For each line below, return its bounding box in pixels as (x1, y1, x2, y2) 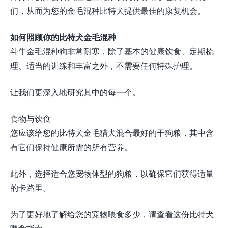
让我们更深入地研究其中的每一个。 (10, 86, 140, 98)
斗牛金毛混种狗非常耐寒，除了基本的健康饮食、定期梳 (10, 45, 214, 58)
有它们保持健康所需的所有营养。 (10, 141, 132, 153)
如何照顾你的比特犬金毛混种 (10, 31, 116, 43)
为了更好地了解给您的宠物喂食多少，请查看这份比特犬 (10, 208, 214, 220)
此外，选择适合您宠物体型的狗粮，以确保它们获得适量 (10, 167, 214, 180)
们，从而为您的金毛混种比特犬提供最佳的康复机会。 (10, 5, 206, 17)
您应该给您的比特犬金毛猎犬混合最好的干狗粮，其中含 (10, 127, 214, 139)
